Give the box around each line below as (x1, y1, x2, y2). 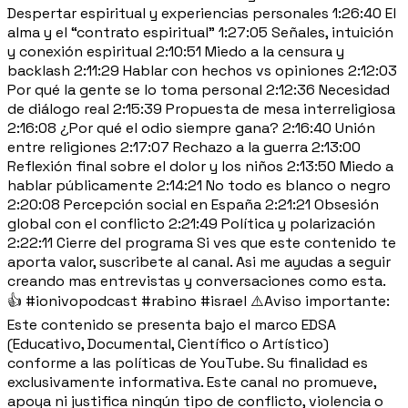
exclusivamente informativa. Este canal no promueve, (7, 372, 376, 392)
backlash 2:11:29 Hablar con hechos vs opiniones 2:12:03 (7, 60, 397, 80)
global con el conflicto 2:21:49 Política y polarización (7, 213, 375, 233)
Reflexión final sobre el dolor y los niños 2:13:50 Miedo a (7, 156, 393, 176)
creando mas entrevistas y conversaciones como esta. (7, 270, 385, 291)
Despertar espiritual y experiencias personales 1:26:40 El (7, 3, 396, 23)
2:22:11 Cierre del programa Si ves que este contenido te (7, 232, 396, 252)
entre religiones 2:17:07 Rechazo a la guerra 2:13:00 (7, 137, 361, 157)
